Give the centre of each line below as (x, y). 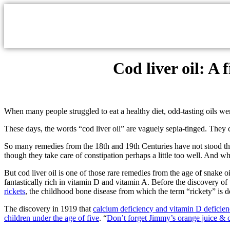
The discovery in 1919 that (49, 208)
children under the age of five (52, 218)
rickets (15, 191)
